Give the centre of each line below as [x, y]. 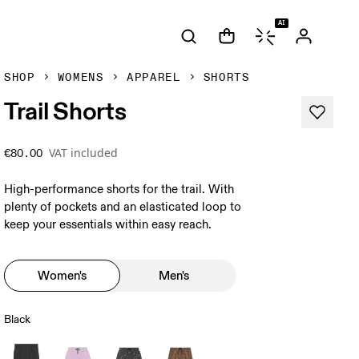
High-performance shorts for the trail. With [119, 190]
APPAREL [153, 77]
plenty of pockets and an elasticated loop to [123, 207]
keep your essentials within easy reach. [108, 225]
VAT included [84, 153]
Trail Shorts [65, 111]
